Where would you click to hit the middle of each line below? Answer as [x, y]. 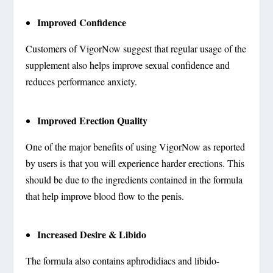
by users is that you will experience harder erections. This [135, 163]
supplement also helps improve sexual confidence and [128, 65]
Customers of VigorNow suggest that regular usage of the [136, 48]
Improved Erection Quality [92, 120]
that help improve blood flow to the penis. [105, 196]
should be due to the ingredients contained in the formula [134, 179]
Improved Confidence [81, 22]
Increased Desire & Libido [91, 235]
